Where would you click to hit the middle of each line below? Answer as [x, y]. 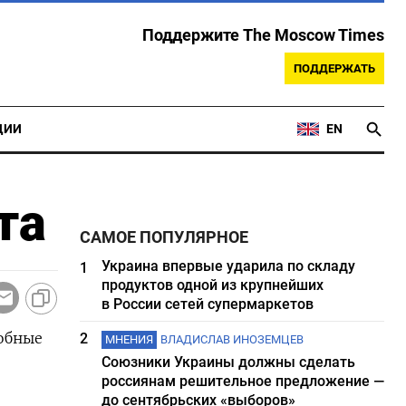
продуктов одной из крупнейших [213, 285]
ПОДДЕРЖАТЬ [334, 68]
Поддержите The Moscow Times [263, 35]
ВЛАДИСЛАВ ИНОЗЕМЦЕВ [232, 339]
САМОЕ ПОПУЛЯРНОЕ [164, 237]
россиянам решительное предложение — [243, 381]
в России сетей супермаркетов [208, 304]
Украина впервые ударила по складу [229, 266]
